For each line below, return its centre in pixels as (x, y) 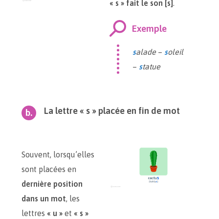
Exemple (149, 28)
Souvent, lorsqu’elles (58, 154)
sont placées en (49, 169)
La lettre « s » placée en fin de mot (112, 111)
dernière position (52, 184)
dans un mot (44, 198)
